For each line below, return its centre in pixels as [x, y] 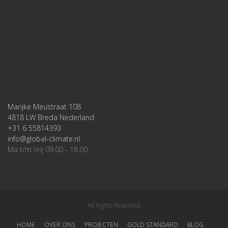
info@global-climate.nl [44, 139]
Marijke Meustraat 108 [44, 107]
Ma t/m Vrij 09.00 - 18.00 [48, 149]
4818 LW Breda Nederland [51, 117]
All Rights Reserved [114, 205]
